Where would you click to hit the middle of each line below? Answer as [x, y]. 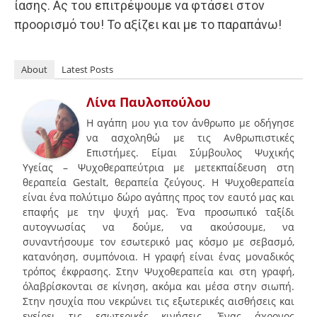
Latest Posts [87, 69]
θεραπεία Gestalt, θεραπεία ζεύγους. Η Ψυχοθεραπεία [158, 182]
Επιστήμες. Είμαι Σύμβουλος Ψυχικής [190, 152]
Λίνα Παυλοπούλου [149, 102]
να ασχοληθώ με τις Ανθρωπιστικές [190, 137]
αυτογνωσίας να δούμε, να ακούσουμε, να [158, 226]
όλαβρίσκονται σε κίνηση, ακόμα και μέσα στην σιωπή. [158, 286]
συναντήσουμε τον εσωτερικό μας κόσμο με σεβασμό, [158, 241]
